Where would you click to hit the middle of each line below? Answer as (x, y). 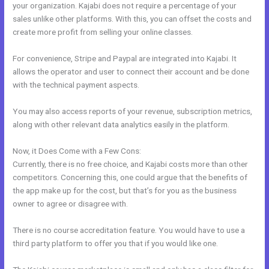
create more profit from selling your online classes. (103, 32)
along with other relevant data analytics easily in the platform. (121, 125)
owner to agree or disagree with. (71, 203)
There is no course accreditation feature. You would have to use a (129, 230)
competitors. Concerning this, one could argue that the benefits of (130, 177)
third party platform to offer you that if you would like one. (116, 243)
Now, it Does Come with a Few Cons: (77, 150)
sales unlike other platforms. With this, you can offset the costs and (132, 19)
